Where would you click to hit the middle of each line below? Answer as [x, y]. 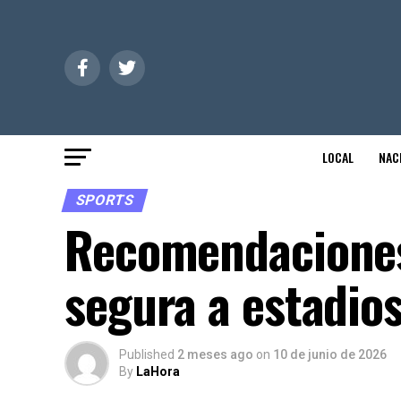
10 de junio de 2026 [330, 354]
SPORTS [105, 200]
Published [147, 354]
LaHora [158, 371]
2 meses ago [215, 354]
